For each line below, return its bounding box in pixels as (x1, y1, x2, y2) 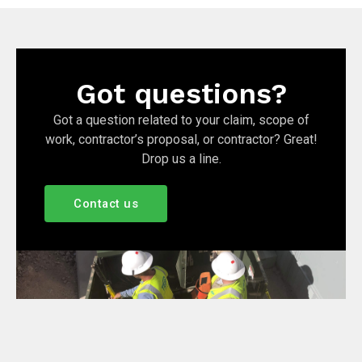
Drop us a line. (141, 151, 221, 167)
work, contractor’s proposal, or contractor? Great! (44, 132, 318, 148)
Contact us (74, 196, 138, 212)
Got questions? (75, 77, 287, 112)
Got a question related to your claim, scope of (53, 112, 309, 128)
